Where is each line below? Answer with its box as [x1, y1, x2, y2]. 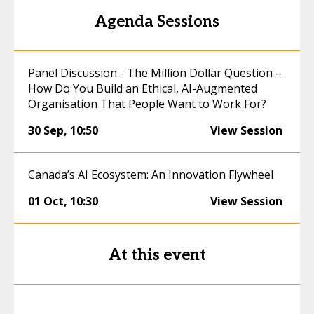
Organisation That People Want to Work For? [28, 96, 266, 111]
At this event [108, 246, 206, 264]
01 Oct [28, 193, 64, 209]
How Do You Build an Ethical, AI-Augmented [28, 81, 257, 96]
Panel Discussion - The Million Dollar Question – [28, 65, 282, 81]
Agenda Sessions [95, 13, 219, 31]
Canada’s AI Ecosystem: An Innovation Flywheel [28, 167, 273, 182]
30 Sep [28, 123, 64, 138]
